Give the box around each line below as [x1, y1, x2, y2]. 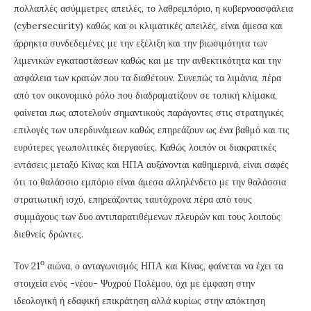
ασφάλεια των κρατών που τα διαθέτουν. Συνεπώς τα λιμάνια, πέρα [14, 72, 281, 85]
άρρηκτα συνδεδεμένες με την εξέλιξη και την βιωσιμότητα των [14, 37, 267, 50]
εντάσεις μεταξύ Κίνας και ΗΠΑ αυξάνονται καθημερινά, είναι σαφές [14, 158, 289, 171]
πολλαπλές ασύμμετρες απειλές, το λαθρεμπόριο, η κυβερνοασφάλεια [14, 2, 293, 15]
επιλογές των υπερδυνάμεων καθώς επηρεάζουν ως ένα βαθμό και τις [14, 124, 289, 137]
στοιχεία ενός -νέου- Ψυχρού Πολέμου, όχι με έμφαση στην [14, 277, 255, 290]
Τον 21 [14, 260, 40, 273]
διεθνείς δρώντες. [14, 228, 83, 241]
